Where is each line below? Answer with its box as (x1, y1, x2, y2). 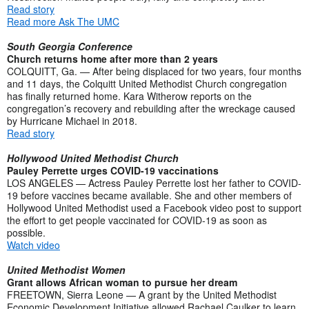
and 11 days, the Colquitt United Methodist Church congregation (7, 76, 287, 90)
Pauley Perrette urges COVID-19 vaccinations (7, 163, 219, 177)
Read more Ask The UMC (7, 14, 119, 28)
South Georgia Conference (7, 39, 132, 53)
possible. (7, 225, 46, 239)
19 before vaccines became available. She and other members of (7, 188, 292, 202)
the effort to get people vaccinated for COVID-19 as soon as (7, 212, 267, 227)
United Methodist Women (7, 262, 126, 277)
